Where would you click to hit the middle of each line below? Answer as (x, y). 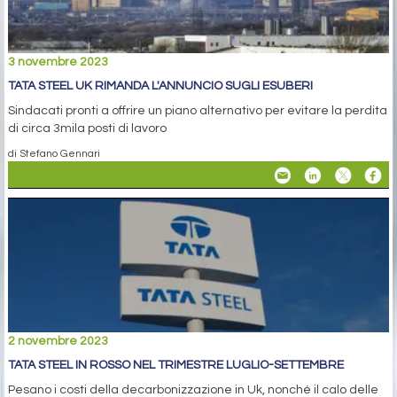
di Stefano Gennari (54, 154)
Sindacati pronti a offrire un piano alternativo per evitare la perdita (198, 111)
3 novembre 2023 (58, 62)
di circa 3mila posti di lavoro (87, 129)
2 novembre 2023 (58, 342)
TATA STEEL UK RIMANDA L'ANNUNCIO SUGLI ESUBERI (160, 86)
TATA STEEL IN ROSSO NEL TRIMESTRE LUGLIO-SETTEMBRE (176, 366)
